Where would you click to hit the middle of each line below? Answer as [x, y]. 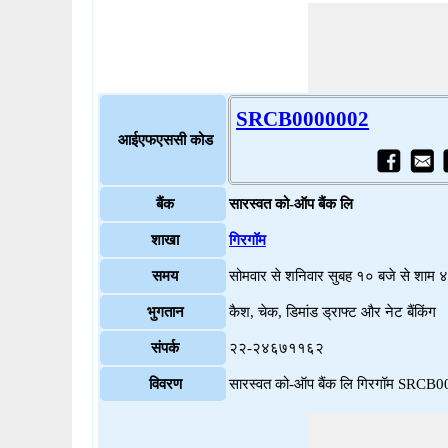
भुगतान [165, 312]
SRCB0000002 [302, 119]
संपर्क [165, 348]
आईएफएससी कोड [165, 140]
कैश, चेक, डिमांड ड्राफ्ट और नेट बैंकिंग [332, 312]
